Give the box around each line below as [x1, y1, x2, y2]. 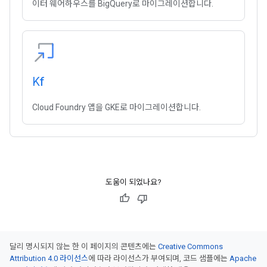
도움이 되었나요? [105, 178, 162, 187]
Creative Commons [158, 242, 223, 251]
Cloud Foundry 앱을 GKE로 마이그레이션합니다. [32, 103, 201, 112]
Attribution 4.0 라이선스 [10, 254, 88, 263]
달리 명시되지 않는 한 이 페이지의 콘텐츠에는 [10, 242, 158, 251]
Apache [229, 254, 256, 263]
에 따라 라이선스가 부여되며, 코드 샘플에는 [88, 254, 229, 263]
